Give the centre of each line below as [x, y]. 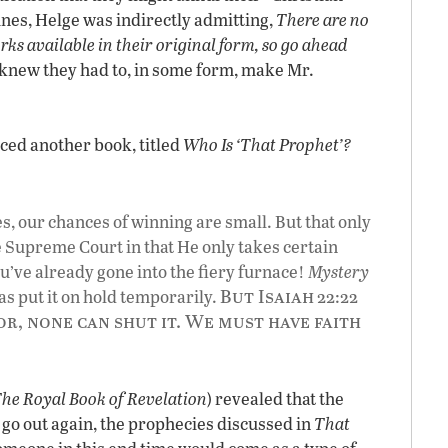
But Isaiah [267, 295]
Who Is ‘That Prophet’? [267, 144]
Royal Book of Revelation [115, 398]
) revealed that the [275, 398]
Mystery [338, 271]
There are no [322, 19]
